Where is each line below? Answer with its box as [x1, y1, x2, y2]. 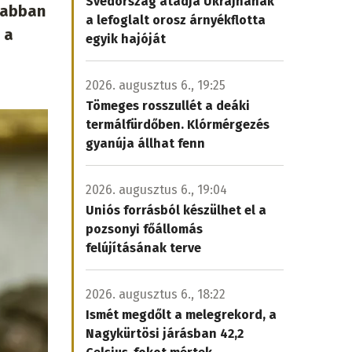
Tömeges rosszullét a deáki [86, 98, 250, 113]
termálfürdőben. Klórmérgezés [86, 117, 269, 132]
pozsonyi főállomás [86, 222, 203, 236]
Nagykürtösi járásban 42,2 [86, 326, 244, 341]
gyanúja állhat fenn [86, 136, 205, 151]
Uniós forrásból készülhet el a [86, 203, 266, 218]
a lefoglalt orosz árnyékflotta [86, 13, 266, 27]
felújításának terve [86, 240, 201, 255]
